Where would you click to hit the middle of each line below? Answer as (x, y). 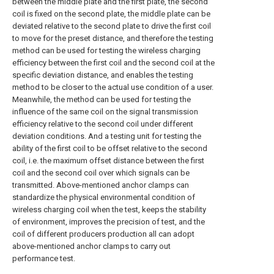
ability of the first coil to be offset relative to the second (110, 148)
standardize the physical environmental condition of (104, 197)
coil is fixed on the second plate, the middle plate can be (111, 14)
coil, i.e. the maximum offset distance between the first (108, 161)
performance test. (44, 258)
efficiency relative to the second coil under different (103, 124)
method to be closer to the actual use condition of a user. (113, 87)
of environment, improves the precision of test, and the (109, 222)
